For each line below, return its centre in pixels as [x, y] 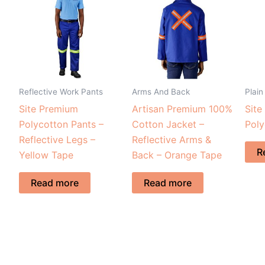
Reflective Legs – [57, 139]
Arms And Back [161, 91]
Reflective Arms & [172, 139]
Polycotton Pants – [61, 124]
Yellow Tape [46, 155]
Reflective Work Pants [61, 91]
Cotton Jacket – [168, 124]
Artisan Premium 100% [182, 109]
